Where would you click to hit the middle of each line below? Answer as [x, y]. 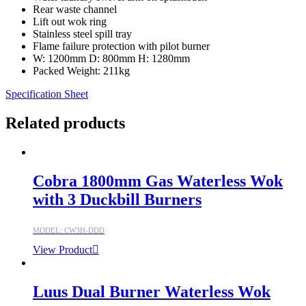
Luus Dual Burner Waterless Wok [152, 291]
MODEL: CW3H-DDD [69, 231]
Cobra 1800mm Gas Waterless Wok [158, 181]
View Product [62, 250]
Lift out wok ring [70, 22]
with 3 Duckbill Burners [117, 200]
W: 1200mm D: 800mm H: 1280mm [111, 59]
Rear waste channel [75, 10]
